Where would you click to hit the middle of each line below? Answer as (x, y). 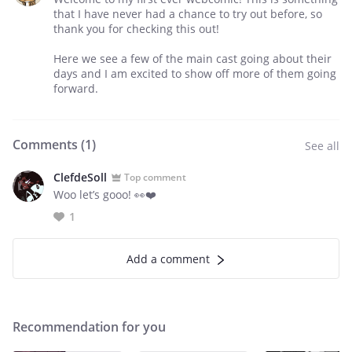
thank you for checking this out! (136, 29)
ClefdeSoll (80, 177)
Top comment (155, 177)
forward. (76, 88)
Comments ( (49, 145)
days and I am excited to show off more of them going (195, 73)
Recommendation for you (89, 327)
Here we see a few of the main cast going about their (192, 59)
